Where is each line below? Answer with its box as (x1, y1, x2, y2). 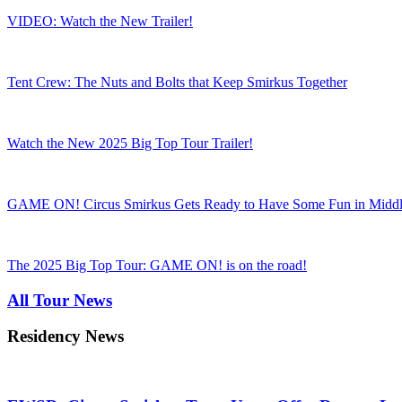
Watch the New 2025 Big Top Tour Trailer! (7, 135, 253, 151)
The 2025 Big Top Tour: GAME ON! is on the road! (7, 257, 307, 273)
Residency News (7, 327, 124, 346)
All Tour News (7, 290, 112, 310)
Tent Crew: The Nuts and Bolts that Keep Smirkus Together (7, 74, 347, 90)
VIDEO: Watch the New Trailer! (7, 13, 193, 29)
